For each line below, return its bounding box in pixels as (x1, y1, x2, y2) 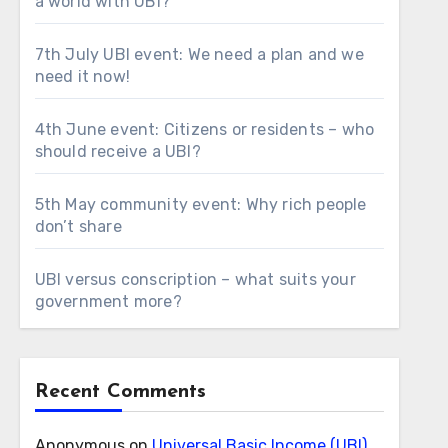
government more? (34, 292, 182, 311)
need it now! (34, 67, 131, 86)
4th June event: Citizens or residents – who (34, 120, 375, 139)
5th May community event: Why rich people (34, 195, 367, 214)
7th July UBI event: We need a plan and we (34, 45, 364, 64)
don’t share (34, 217, 122, 236)
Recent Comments (34, 382, 206, 402)
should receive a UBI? (34, 142, 201, 161)
